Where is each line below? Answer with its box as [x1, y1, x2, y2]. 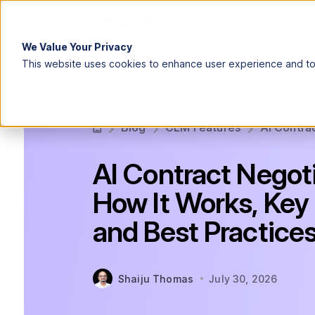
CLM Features [165, 120, 241, 134]
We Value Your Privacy [21, 40, 132, 53]
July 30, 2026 [209, 272, 278, 285]
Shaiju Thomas [117, 272, 194, 285]
